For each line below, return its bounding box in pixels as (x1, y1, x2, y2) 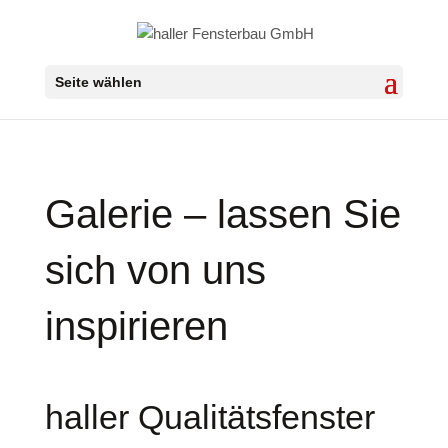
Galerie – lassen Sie (44, 192, 401, 236)
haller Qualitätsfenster (44, 398, 375, 436)
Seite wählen (54, 73, 142, 90)
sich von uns (44, 248, 266, 292)
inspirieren (44, 304, 228, 348)
